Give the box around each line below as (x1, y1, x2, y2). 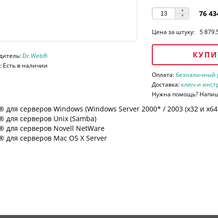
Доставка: (152, 80, 182, 89)
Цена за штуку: (152, 28, 195, 36)
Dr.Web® (22, 52, 48, 60)
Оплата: (152, 71, 176, 79)
